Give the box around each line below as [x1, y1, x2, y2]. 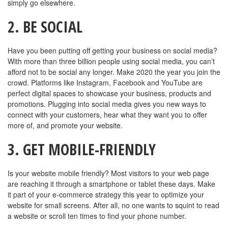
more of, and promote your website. [8, 120, 123, 130]
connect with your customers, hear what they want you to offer [8, 109, 207, 120]
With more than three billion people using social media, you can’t [8, 55, 215, 66]
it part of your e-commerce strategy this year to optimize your [8, 189, 204, 199]
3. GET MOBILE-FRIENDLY [8, 138, 156, 160]
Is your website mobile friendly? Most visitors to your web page [8, 167, 209, 178]
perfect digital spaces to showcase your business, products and [8, 88, 211, 98]
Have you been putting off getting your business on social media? [8, 45, 217, 55]
